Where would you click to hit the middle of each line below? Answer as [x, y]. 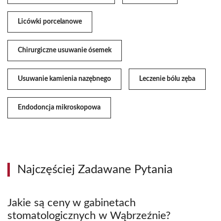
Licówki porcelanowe [50, 22]
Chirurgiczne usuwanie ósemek [65, 51]
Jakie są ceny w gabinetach [72, 203]
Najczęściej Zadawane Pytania [95, 170]
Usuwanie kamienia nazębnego [64, 79]
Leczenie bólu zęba [167, 79]
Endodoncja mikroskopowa [59, 108]
